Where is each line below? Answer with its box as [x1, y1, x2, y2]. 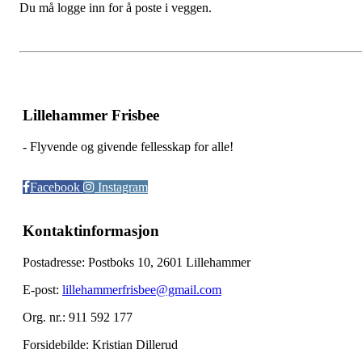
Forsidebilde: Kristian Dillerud [23, 338, 178, 351]
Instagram [95, 179, 148, 194]
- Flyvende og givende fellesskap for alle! [23, 139, 234, 154]
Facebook [30, 179, 83, 194]
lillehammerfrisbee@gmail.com [62, 283, 221, 297]
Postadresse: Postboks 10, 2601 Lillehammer [23, 255, 250, 269]
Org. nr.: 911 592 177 [23, 310, 133, 324]
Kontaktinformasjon [23, 222, 159, 240]
